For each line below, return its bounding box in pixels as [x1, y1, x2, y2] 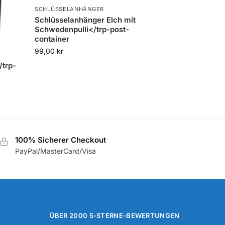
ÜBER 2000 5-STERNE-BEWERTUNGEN [49, 211, 180, 220]
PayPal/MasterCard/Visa [15, 146, 96, 155]
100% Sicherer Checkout [15, 135, 106, 145]
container [35, 34, 70, 44]
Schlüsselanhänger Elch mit [35, 15, 136, 25]
